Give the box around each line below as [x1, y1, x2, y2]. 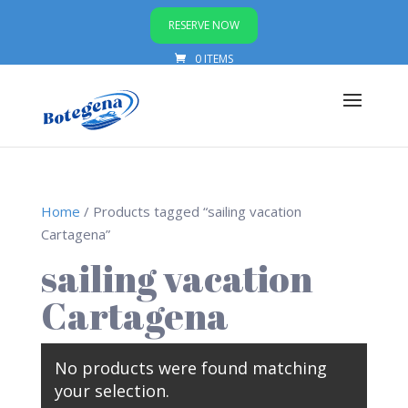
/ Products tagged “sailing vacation [79, 202, 301, 220]
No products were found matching [54, 357, 327, 379]
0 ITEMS [194, 51, 233, 66]
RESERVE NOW [168, 17, 240, 33]
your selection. [54, 380, 169, 402]
